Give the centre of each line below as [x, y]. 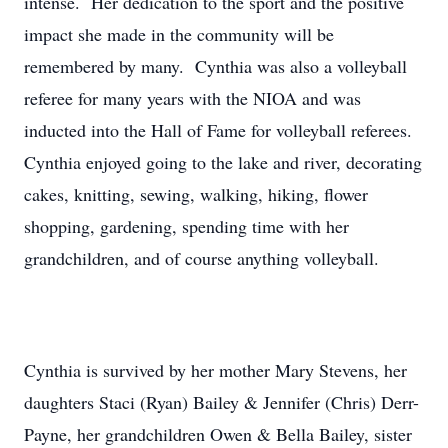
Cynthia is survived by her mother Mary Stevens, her [215, 370]
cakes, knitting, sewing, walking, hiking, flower [196, 194]
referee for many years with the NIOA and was [192, 98]
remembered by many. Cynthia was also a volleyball [215, 66]
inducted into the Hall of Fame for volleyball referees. [221, 130]
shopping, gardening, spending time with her [186, 226]
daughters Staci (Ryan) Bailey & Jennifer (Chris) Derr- [221, 402]
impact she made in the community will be [179, 34]
